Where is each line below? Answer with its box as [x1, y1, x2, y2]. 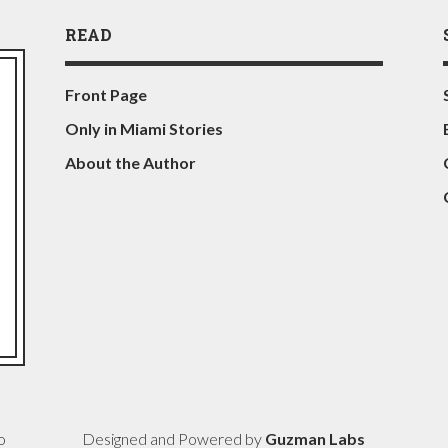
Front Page [64, 85, 147, 105]
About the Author [64, 153, 196, 173]
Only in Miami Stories [64, 119, 223, 139]
